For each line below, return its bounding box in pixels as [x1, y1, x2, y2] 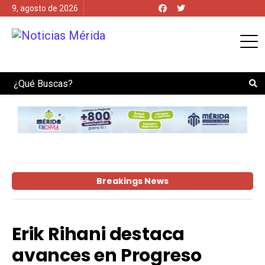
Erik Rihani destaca [12, 221, 185, 247]
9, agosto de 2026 [12, 4, 78, 13]
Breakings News [96, 174, 169, 187]
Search [5, 74, 32, 83]
